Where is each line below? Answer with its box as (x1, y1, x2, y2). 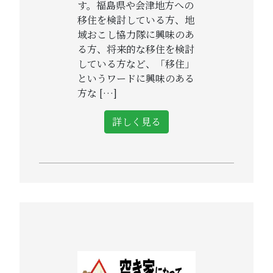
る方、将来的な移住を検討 (77, 41, 194, 56)
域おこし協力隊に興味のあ (77, 27, 194, 41)
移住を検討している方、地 (77, 12, 194, 27)
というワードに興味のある (77, 71, 194, 85)
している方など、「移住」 (77, 56, 194, 71)
